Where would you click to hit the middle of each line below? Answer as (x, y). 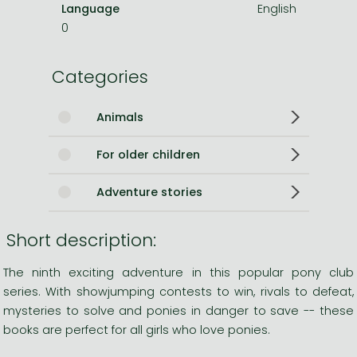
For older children (148, 154)
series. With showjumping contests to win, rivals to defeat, (178, 291)
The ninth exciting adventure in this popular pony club (178, 272)
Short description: (81, 240)
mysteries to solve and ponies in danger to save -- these (178, 310)
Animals (120, 117)
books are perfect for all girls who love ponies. (137, 330)
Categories (100, 76)
